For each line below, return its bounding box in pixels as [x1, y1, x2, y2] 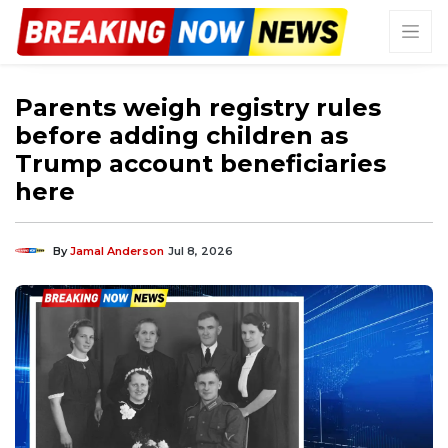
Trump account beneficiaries [15, 148, 386, 178]
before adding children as [15, 120, 348, 150]
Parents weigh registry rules [15, 92, 381, 122]
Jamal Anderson [70, 243, 164, 258]
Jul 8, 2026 [168, 243, 233, 258]
